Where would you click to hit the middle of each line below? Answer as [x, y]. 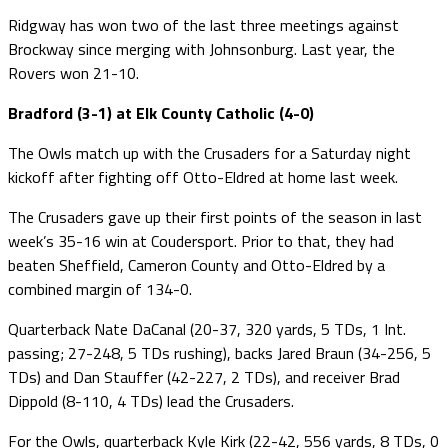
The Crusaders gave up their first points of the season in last [215, 216]
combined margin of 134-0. [100, 288]
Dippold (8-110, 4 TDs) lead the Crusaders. [151, 400]
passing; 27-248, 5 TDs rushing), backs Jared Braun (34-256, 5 [219, 352]
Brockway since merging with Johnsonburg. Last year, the [201, 48]
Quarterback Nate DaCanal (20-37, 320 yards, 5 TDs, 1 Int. [207, 328]
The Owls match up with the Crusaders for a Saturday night [209, 152]
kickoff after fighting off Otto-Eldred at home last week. [203, 176]
